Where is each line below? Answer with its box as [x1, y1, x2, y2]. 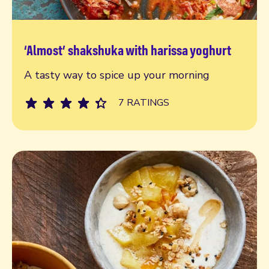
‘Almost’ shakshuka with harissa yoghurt [24, 41, 231, 59]
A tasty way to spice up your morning [24, 68, 210, 83]
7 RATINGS [118, 96, 169, 110]
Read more [23, 52, 80, 67]
